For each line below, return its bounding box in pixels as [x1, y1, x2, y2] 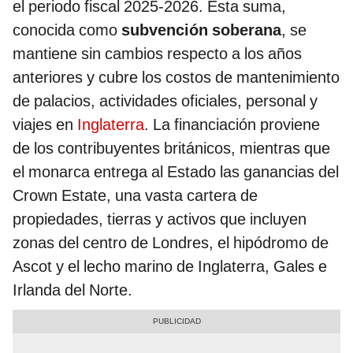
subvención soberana [121, 20, 281, 40]
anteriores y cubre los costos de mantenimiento [13, 68, 340, 87]
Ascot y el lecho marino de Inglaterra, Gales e [13, 257, 327, 277]
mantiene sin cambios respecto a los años [13, 44, 302, 64]
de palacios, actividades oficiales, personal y [13, 91, 318, 111]
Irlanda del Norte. [13, 281, 132, 300]
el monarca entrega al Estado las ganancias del [13, 162, 339, 182]
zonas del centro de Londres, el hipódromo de [13, 233, 329, 253]
